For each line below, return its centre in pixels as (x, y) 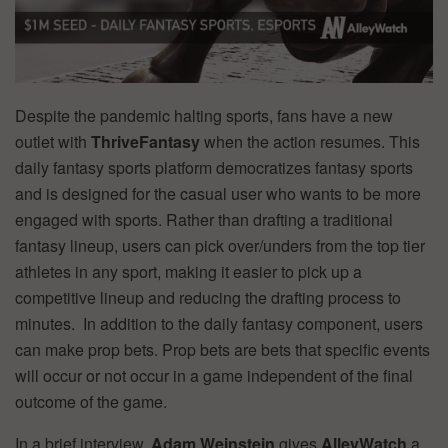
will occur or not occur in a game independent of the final (214, 376)
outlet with (53, 142)
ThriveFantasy (147, 142)
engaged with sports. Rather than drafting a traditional (204, 220)
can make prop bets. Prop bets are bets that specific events (222, 350)
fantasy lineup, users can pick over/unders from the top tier (220, 246)
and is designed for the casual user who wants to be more (218, 194)
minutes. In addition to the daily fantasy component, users (219, 324)
